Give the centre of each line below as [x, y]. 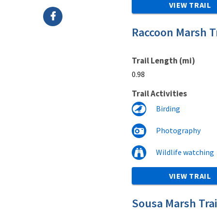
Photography [178, 130]
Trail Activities [159, 93]
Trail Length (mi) [163, 60]
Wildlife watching [185, 152]
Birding [168, 108]
